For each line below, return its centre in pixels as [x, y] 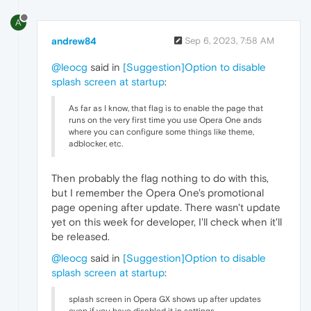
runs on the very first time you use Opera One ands [165, 120]
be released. [81, 237]
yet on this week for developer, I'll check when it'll [167, 222]
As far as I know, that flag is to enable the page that [166, 109]
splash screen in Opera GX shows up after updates [165, 300]
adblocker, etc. [96, 144]
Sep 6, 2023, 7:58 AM [229, 41]
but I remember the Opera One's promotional [158, 193]
